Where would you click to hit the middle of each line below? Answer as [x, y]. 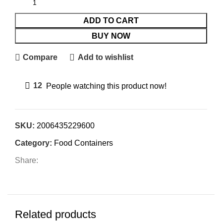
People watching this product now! [106, 86]
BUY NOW [111, 36]
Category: [33, 143]
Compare [40, 57]
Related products [55, 214]
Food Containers [83, 143]
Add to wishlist [105, 57]
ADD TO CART [111, 20]
